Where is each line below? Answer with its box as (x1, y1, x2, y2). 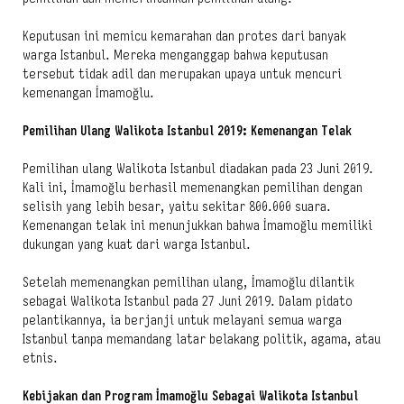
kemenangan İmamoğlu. (23, 84, 154, 101)
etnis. (23, 349, 58, 366)
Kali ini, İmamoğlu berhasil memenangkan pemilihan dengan (23, 179, 363, 196)
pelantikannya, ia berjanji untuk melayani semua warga (23, 311, 342, 328)
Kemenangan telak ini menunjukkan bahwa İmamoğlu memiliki (23, 216, 372, 234)
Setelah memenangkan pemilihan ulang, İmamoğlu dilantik (23, 273, 354, 290)
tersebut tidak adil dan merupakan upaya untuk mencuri (23, 65, 342, 82)
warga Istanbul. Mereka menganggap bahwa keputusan (23, 46, 328, 63)
